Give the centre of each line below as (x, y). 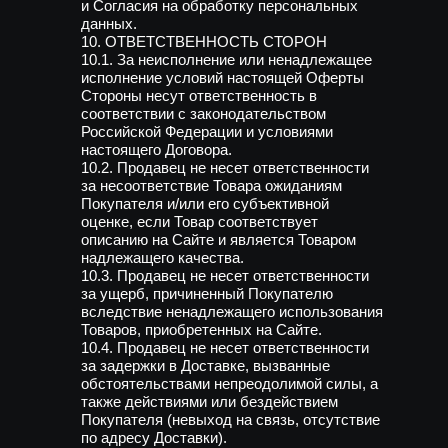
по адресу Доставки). (154, 437)
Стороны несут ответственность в (199, 95)
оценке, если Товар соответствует (199, 221)
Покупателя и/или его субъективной (205, 203)
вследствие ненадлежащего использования (232, 311)
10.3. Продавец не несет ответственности (225, 275)
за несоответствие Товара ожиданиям (211, 185)
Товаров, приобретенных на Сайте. (201, 329)
